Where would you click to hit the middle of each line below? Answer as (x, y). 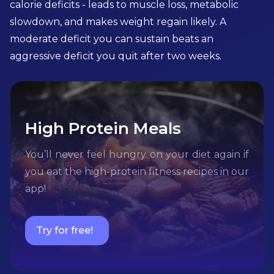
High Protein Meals (103, 128)
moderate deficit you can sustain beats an (112, 39)
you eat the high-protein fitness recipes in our (137, 172)
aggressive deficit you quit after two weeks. (116, 56)
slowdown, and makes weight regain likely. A (118, 22)
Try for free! (65, 230)
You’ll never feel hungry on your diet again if (137, 154)
